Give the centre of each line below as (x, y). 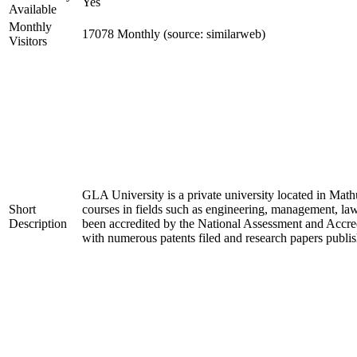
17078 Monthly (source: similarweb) (174, 34)
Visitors (28, 41)
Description (38, 224)
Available (33, 9)
